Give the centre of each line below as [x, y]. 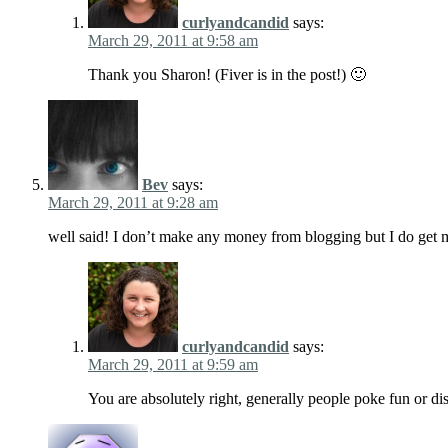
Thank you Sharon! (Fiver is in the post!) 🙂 [227, 75]
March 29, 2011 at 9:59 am [173, 365]
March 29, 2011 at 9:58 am [173, 41]
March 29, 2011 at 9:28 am [133, 203]
